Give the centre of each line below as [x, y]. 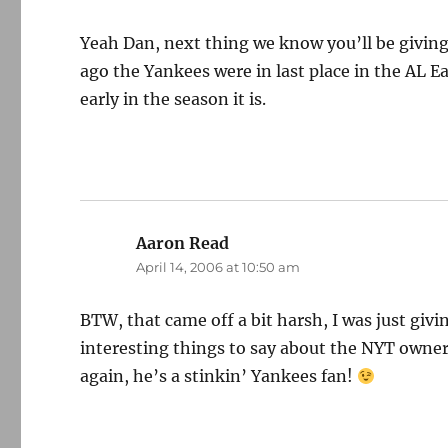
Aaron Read [183, 243]
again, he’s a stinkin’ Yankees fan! [219, 376]
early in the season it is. [173, 99]
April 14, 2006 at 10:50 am [218, 267]
